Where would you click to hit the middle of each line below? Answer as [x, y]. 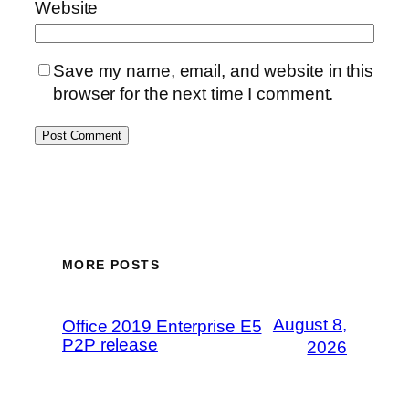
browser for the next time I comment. [194, 94]
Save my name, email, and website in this [213, 71]
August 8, [309, 325]
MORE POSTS [111, 264]
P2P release [110, 345]
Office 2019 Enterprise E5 [162, 326]
